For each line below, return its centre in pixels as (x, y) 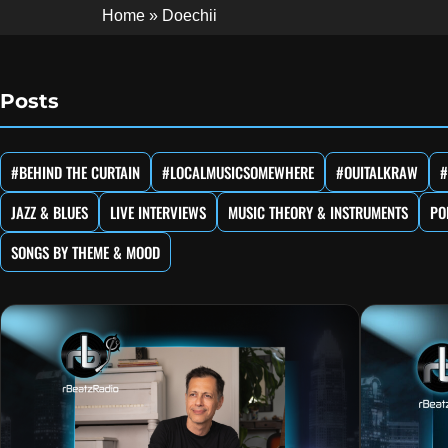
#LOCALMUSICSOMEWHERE (238, 172)
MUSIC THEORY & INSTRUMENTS (318, 212)
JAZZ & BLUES (49, 212)
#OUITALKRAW (377, 172)
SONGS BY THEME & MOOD (85, 252)
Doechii (189, 15)
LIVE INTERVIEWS (158, 212)
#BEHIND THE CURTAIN (75, 172)
